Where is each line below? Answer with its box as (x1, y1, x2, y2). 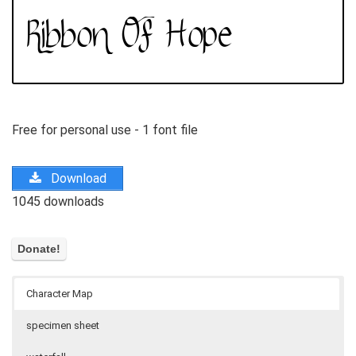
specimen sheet (26, 319, 99, 332)
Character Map (26, 288, 93, 300)
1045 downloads (12, 193, 104, 209)
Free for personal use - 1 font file (12, 122, 198, 137)
